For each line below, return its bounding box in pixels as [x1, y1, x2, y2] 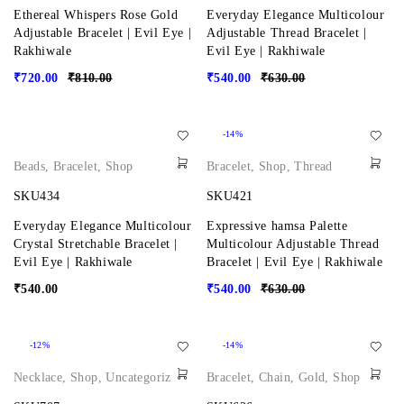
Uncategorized [106, 371, 184, 384]
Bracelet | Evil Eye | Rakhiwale [207, 255, 383, 269]
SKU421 [207, 189, 253, 203]
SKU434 [14, 189, 60, 203]
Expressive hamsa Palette [207, 219, 348, 233]
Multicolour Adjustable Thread [207, 237, 380, 251]
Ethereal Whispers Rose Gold [14, 8, 179, 22]
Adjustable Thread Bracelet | [207, 26, 367, 40]
